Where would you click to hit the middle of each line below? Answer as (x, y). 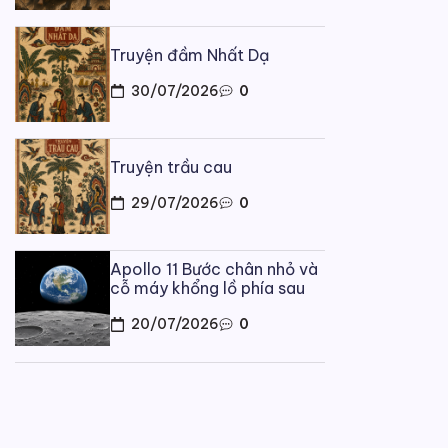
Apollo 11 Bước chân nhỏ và (214, 269)
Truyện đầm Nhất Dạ (189, 54)
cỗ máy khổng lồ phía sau (207, 288)
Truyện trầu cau (171, 166)
